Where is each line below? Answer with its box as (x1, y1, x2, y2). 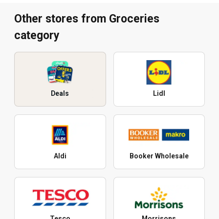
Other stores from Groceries (14, 12, 159, 26)
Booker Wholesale (129, 152, 189, 160)
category (14, 29, 60, 43)
